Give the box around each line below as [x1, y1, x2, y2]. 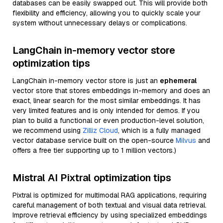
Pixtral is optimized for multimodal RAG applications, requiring [12, 191, 207, 200]
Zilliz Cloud [83, 126, 118, 135]
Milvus [176, 136, 196, 145]
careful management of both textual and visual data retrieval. [12, 201, 207, 210]
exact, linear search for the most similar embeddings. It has [12, 96, 201, 105]
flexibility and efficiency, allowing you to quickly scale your [12, 8, 201, 17]
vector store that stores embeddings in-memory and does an [12, 86, 210, 95]
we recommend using [12, 126, 83, 135]
